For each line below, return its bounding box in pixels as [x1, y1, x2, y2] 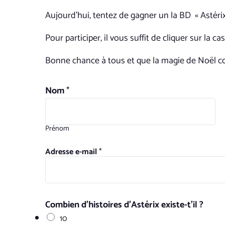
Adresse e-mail [45, 145, 99, 159]
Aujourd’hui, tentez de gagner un [45, 8, 171, 23]
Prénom [45, 123, 69, 135]
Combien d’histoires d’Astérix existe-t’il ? [45, 197, 203, 212]
